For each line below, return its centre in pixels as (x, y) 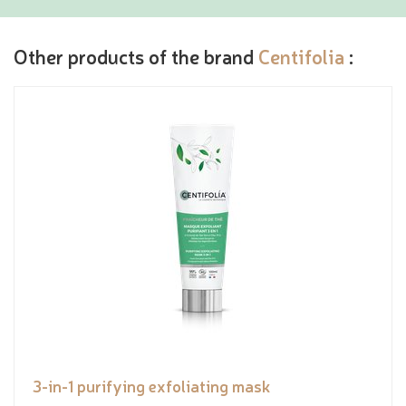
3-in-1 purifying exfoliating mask (151, 385)
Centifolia (301, 55)
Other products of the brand (136, 55)
